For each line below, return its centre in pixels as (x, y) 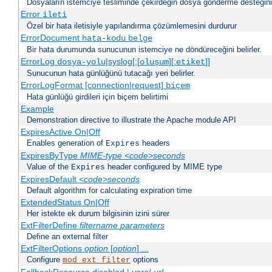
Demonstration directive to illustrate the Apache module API (131, 120)
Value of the (49, 167)
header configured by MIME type (164, 167)
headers (155, 143)
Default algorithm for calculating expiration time (109, 191)
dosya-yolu (81, 62)
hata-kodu (104, 39)
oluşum (154, 62)
